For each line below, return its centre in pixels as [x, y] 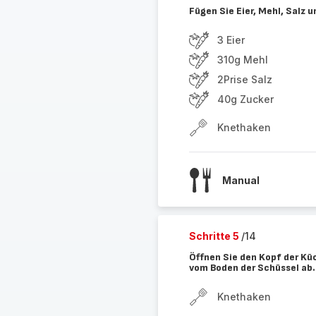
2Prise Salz [244, 79]
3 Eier [231, 40]
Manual [241, 180]
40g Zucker [245, 99]
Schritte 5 [215, 236]
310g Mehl [242, 60]
